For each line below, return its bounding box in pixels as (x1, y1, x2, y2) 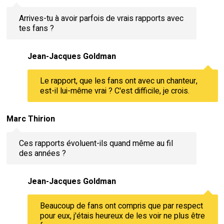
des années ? (18, 147, 66, 159)
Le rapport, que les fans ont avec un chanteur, (39, 74, 197, 87)
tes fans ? (18, 22, 54, 34)
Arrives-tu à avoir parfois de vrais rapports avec (18, 12, 183, 24)
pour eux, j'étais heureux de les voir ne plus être (39, 209, 205, 222)
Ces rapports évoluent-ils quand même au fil (18, 137, 173, 149)
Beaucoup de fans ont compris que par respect (39, 199, 203, 212)
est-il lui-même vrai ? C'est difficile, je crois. (39, 84, 189, 97)
